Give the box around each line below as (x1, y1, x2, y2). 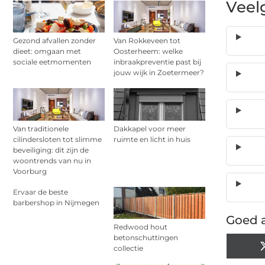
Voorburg (13, 166, 47, 176)
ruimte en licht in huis (114, 134, 190, 144)
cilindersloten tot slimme (13, 134, 102, 144)
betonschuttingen (114, 232, 178, 242)
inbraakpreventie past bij (114, 57, 201, 67)
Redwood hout (114, 222, 167, 231)
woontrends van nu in (13, 156, 91, 165)
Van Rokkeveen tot (114, 36, 180, 46)
